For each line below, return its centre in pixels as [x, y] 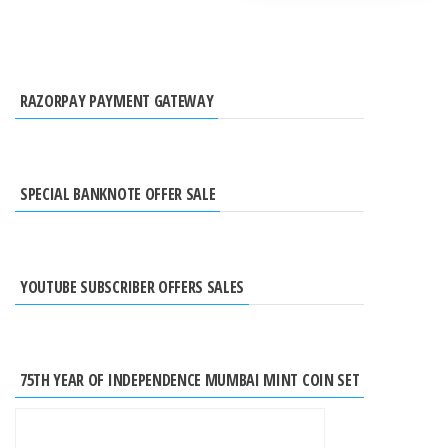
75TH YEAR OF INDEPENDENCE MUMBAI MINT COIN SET [190, 380]
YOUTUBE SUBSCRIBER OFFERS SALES [132, 287]
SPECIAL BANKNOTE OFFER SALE [118, 194]
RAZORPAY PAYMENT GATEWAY [117, 101]
